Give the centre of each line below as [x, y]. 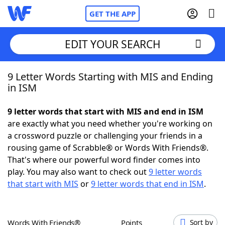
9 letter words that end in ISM [147, 184]
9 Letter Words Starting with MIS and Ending [110, 77]
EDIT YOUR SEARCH [113, 44]
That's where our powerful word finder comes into [104, 160]
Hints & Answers [136, 186]
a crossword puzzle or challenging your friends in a [105, 136]
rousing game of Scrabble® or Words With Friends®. [108, 148]
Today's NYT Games [66, 186]
